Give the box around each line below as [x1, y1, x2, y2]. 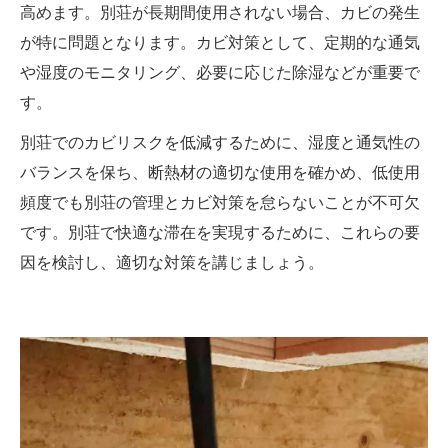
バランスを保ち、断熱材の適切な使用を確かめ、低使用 [20, 164, 420, 181]
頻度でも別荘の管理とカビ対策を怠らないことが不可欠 [20, 194, 420, 211]
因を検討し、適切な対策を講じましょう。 [20, 254, 324, 271]
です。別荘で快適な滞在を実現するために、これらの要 [20, 224, 420, 241]
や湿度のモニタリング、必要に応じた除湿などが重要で [20, 64, 420, 81]
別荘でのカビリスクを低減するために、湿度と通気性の [20, 134, 420, 151]
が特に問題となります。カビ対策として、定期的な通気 [20, 34, 420, 51]
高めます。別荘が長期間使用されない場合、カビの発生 [20, 4, 420, 21]
